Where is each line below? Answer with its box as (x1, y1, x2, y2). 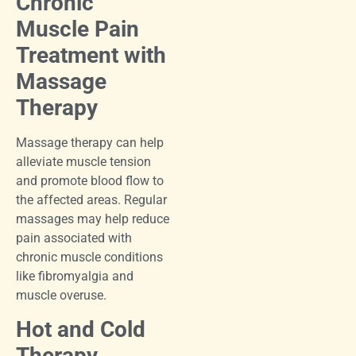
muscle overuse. (16, 287, 106, 303)
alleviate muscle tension (16, 153, 151, 169)
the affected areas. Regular (16, 192, 167, 207)
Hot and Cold (16, 316, 145, 343)
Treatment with (16, 41, 166, 68)
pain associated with (16, 230, 132, 246)
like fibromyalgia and (16, 268, 133, 284)
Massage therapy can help (16, 134, 164, 150)
